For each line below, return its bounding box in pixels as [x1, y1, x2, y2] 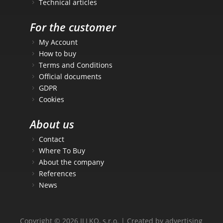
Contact [38, 134, 64, 144]
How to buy [38, 48, 76, 58]
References [38, 168, 76, 178]
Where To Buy [38, 145, 85, 155]
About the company [38, 157, 104, 167]
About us [29, 116, 74, 131]
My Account [38, 37, 78, 47]
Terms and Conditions [38, 60, 112, 70]
